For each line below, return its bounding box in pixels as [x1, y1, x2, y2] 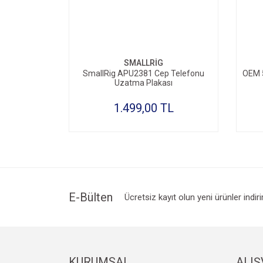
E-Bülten [69, 190, 113, 204]
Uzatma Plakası [114, 78, 173, 87]
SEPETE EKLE [123, 29, 176, 40]
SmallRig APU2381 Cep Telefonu [83, 69, 204, 78]
